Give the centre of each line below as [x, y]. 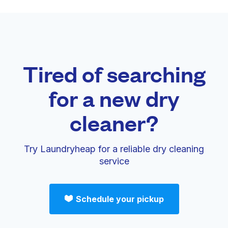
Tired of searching [114, 74]
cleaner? [114, 122]
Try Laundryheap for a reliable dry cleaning [114, 149]
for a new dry [114, 98]
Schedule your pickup [120, 199]
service [114, 161]
